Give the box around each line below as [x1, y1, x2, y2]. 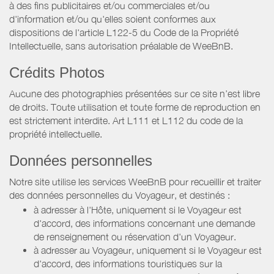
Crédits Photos [9, 64, 105, 81]
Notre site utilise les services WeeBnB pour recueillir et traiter [9, 176, 261, 188]
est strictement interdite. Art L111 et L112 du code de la [9, 115, 243, 127]
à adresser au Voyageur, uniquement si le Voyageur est [34, 244, 262, 256]
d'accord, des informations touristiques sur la [34, 257, 222, 269]
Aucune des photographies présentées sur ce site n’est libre [9, 88, 260, 100]
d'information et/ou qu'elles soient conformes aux [9, 13, 216, 25]
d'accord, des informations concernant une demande [34, 217, 255, 229]
